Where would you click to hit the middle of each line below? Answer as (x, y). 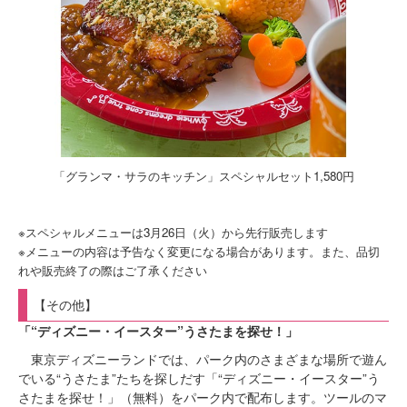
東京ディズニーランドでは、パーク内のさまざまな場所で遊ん (203, 359)
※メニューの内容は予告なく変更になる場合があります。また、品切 (199, 252)
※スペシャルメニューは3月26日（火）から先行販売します (173, 233)
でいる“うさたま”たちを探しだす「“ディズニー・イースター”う (199, 378)
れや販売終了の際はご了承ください (113, 271)
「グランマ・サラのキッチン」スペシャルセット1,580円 (203, 176)
